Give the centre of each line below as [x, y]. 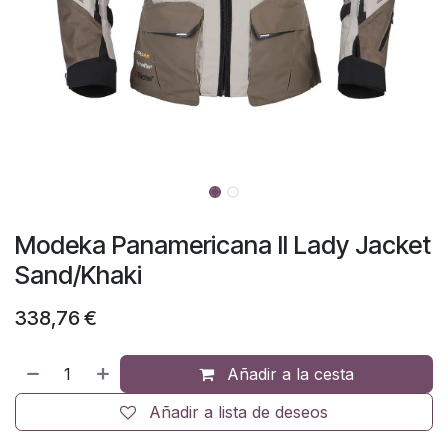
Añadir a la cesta [288, 374]
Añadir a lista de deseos [238, 412]
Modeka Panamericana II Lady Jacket [223, 245]
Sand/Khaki [78, 275]
